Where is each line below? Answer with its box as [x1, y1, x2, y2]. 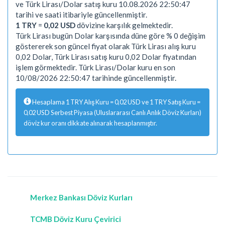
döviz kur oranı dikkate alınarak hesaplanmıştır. [24, 119, 157, 127]
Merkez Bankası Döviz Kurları [30, 193, 133, 202]
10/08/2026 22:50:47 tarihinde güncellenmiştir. [16, 73, 176, 82]
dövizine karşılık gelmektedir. [75, 20, 173, 30]
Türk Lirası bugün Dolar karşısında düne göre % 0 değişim [16, 31, 205, 40]
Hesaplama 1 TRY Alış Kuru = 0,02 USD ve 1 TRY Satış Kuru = [31, 98, 200, 106]
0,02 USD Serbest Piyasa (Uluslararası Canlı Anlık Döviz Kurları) [24, 108, 201, 117]
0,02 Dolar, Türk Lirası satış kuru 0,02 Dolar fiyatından [16, 52, 196, 61]
